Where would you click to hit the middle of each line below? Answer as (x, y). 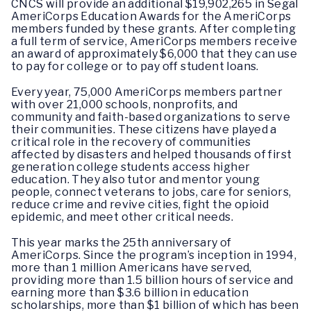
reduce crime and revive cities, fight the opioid (140, 204)
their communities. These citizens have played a (144, 129)
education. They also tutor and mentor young (136, 179)
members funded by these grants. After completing (154, 28)
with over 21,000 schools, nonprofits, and (125, 104)
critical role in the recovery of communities (131, 142)
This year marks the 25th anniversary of (121, 243)
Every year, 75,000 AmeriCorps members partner (147, 92)
